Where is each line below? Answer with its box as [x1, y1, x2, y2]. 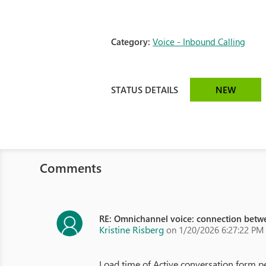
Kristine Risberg [99, 223, 164, 236]
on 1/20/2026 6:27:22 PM [166, 224, 264, 236]
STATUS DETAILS [111, 83, 179, 96]
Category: [111, 36, 153, 47]
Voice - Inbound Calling [153, 36, 246, 47]
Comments [40, 159, 102, 176]
